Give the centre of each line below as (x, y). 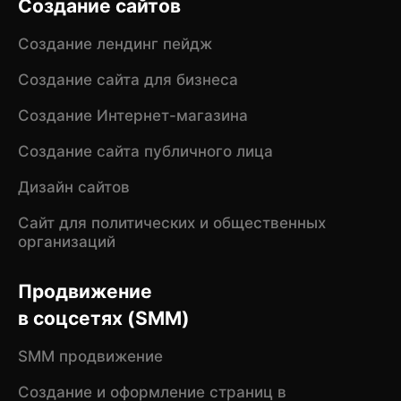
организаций (66, 242)
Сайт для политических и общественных (171, 223)
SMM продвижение (90, 357)
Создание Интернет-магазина (132, 116)
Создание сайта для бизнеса (128, 80)
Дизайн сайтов (73, 188)
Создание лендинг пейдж (115, 44)
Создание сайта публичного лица (145, 152)
